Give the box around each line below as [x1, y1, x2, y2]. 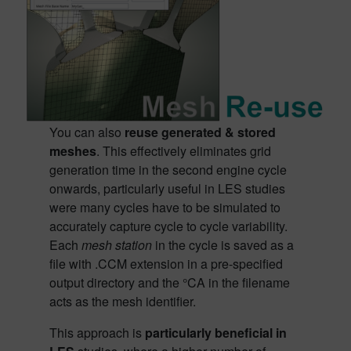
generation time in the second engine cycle [49, 161, 287, 179]
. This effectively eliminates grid [96, 142, 271, 161]
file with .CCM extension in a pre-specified [49, 255, 283, 273]
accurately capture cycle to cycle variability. [49, 217, 288, 236]
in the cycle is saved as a [151, 236, 294, 255]
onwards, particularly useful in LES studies [49, 179, 285, 198]
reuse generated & [124, 123, 234, 142]
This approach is [49, 324, 145, 342]
